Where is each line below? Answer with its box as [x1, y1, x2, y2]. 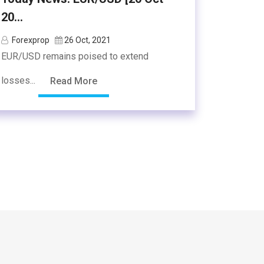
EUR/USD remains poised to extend [1, 51, 148, 62]
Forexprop [12, 35, 49, 45]
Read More [50, 75, 97, 87]
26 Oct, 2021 [64, 35, 111, 45]
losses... [1, 75, 38, 87]
